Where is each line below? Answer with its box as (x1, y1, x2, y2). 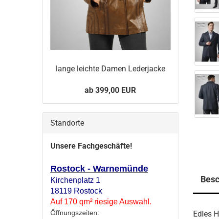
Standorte (50, 118, 84, 128)
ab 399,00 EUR (85, 86, 136, 95)
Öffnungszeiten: (50, 209, 99, 217)
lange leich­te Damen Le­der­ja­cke (55, 64, 165, 74)
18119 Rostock (50, 187, 102, 196)
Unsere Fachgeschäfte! (50, 141, 132, 151)
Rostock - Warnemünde (50, 164, 148, 174)
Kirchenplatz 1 (50, 176, 100, 185)
